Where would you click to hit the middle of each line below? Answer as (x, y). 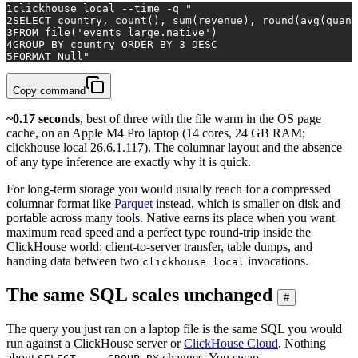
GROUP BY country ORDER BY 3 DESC (115, 44)
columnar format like (60, 203)
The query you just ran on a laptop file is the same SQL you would (174, 328)
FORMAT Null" (51, 56)
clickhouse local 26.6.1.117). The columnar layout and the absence (174, 147)
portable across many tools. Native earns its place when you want (171, 217)
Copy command (49, 90)
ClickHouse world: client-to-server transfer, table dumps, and (159, 246)
